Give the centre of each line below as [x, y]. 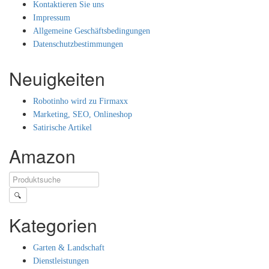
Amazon [42, 156]
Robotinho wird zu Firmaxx [80, 101]
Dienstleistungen [61, 261]
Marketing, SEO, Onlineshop [83, 114]
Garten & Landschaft [69, 247]
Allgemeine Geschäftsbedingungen [92, 31]
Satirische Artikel [62, 127]
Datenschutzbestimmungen [78, 44]
